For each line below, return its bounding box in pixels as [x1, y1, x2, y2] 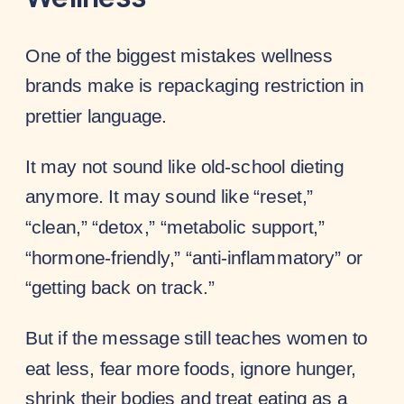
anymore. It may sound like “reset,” [25, 185, 314, 207]
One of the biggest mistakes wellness [25, 43, 334, 66]
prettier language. [25, 105, 167, 126]
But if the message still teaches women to [25, 326, 368, 349]
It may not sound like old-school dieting [25, 155, 344, 177]
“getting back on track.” [25, 276, 216, 298]
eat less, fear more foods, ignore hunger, [25, 357, 356, 379]
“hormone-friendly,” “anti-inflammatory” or [25, 245, 363, 268]
